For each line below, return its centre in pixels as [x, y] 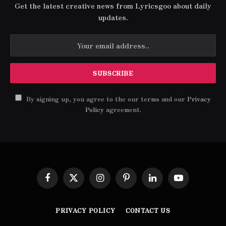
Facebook [63, 182]
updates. [113, 17]
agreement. [122, 109]
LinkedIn [166, 182]
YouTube [192, 182]
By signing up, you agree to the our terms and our [106, 98]
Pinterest [142, 182]
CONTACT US [148, 210]
